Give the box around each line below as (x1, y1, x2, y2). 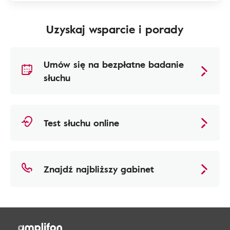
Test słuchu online (44, 116, 119, 129)
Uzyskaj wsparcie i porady (46, 21, 184, 37)
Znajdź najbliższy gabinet (44, 162, 154, 176)
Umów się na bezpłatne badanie (44, 57, 184, 71)
